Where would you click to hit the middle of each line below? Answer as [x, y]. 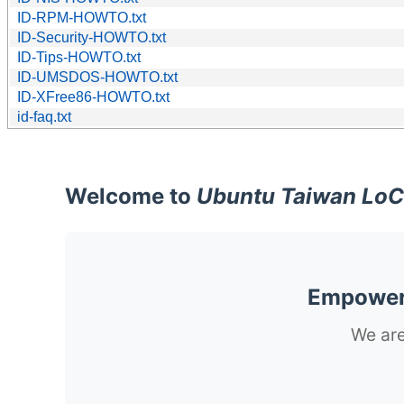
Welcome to [131, 196]
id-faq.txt [44, 116]
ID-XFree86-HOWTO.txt [93, 96]
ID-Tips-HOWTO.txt [79, 57]
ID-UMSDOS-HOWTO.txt [97, 77]
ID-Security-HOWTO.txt [92, 37]
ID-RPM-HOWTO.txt [82, 17]
